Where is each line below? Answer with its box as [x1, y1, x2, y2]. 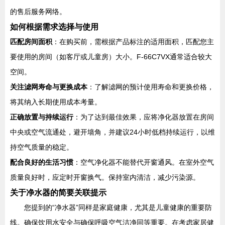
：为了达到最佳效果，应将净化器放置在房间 [73, 113, 214, 121]
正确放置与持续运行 [10, 113, 73, 121]
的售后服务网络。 [10, 8, 66, 16]
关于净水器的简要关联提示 [10, 188, 106, 197]
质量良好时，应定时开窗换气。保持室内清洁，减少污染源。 [10, 173, 200, 181]
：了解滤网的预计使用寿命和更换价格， [87, 83, 214, 91]
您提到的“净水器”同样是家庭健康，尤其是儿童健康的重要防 [24, 203, 212, 211]
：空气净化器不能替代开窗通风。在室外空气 [73, 158, 214, 166]
